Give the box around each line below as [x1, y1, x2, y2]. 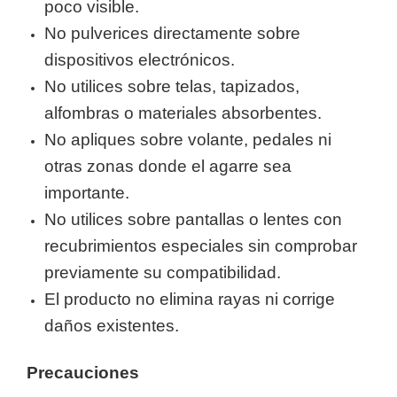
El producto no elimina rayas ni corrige [44, 290, 335, 308]
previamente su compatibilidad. [44, 263, 281, 282]
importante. [44, 183, 129, 202]
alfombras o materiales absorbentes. [44, 104, 322, 122]
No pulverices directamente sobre [44, 24, 300, 43]
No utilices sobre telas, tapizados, [44, 77, 300, 96]
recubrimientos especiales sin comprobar [44, 237, 357, 255]
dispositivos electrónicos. [44, 51, 235, 69]
